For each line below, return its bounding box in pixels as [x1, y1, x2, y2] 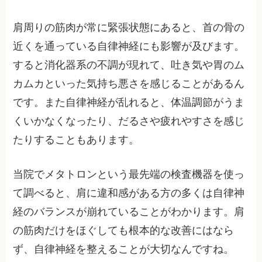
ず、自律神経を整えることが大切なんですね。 [13, 243, 235, 255]
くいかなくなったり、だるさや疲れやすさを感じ [13, 115, 245, 127]
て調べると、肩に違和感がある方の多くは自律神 [13, 187, 245, 199]
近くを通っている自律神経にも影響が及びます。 [13, 40, 245, 53]
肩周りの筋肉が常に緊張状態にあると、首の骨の [13, 22, 245, 34]
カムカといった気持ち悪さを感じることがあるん [13, 78, 245, 90]
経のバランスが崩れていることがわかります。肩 [13, 206, 245, 218]
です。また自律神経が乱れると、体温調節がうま [13, 96, 245, 109]
